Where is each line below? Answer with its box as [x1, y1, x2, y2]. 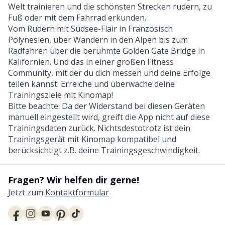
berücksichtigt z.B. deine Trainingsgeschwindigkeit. [8, 144, 200, 156]
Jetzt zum [8, 187, 45, 198]
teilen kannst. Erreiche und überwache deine [8, 78, 175, 89]
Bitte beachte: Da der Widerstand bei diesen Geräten [8, 100, 205, 111]
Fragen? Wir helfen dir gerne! [8, 174, 139, 186]
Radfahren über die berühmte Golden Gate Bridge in [8, 45, 205, 56]
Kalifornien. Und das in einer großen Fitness [8, 56, 174, 67]
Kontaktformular [45, 187, 109, 198]
